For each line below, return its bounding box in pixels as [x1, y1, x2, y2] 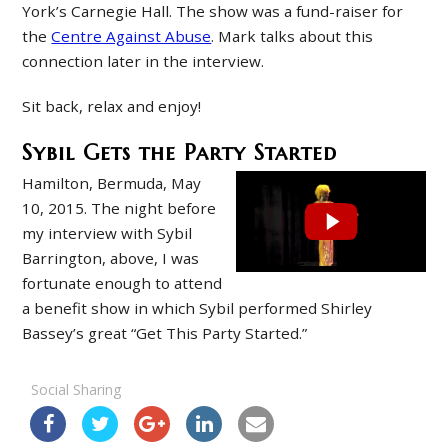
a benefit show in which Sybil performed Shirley [22, 298, 373, 319]
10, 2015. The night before [22, 198, 217, 219]
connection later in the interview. [22, 51, 265, 72]
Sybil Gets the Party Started [22, 138, 338, 166]
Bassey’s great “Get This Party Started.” [22, 323, 308, 344]
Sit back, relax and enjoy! [22, 96, 202, 117]
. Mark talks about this [211, 26, 374, 47]
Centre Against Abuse [51, 26, 212, 47]
